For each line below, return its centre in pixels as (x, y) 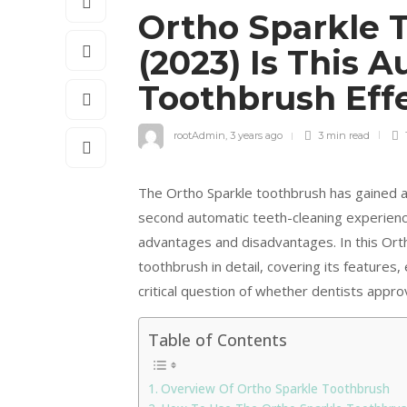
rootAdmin (199, 135)
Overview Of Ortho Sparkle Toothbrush (275, 388)
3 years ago (256, 135)
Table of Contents (218, 339)
